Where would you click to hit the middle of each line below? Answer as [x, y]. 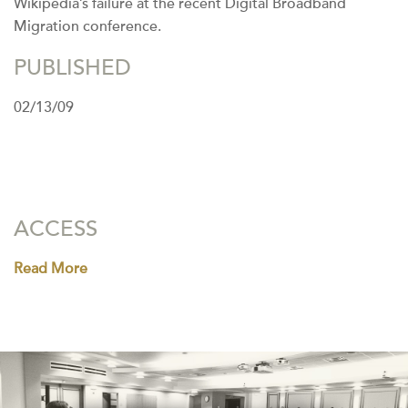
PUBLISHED [72, 68]
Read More [51, 269]
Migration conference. [87, 27]
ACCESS [56, 229]
